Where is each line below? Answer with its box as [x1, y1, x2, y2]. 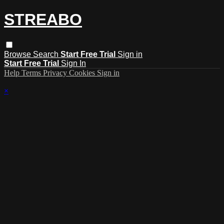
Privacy [43, 68, 69, 77]
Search [33, 49, 60, 58]
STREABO [4, 10, 82, 29]
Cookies [69, 68, 97, 77]
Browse [4, 49, 33, 58]
